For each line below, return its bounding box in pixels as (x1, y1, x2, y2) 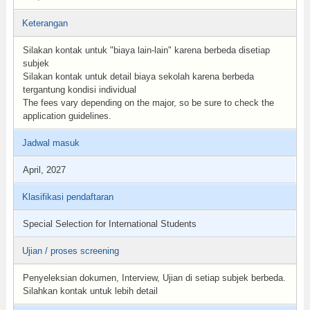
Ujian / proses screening (21, 246, 119, 256)
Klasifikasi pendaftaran (21, 192, 113, 202)
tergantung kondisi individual (22, 84, 136, 95)
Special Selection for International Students (22, 219, 197, 229)
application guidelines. (22, 111, 111, 121)
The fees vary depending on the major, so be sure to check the (22, 98, 274, 108)
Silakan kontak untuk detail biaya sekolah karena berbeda (22, 71, 254, 82)
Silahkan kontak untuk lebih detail (22, 286, 158, 296)
